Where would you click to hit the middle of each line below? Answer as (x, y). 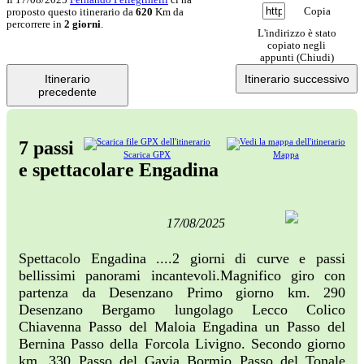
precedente (67, 91)
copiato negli (297, 45)
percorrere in (35, 24)
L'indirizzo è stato (297, 33)
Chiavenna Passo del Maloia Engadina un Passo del (182, 327)
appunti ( (279, 57)
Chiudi (315, 57)
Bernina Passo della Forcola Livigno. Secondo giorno (182, 344)
